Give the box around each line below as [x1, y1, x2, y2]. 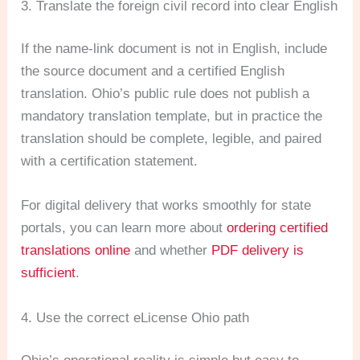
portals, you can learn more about [21, 220, 227, 236]
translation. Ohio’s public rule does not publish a [21, 86, 310, 102]
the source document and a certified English [21, 63, 285, 80]
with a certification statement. [21, 153, 198, 170]
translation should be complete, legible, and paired [21, 131, 322, 147]
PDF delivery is [211, 243, 305, 259]
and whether [130, 243, 212, 259]
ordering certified [227, 220, 329, 236]
